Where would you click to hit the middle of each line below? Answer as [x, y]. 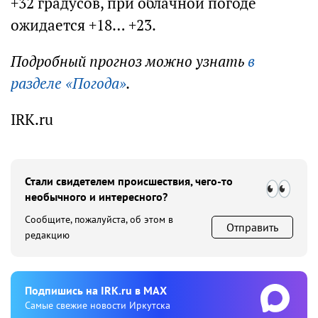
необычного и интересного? [96, 197]
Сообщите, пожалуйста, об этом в [99, 220]
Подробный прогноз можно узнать [129, 62]
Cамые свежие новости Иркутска [98, 306]
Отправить [252, 227]
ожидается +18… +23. [83, 26]
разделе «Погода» [68, 84]
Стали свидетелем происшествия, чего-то [129, 181]
